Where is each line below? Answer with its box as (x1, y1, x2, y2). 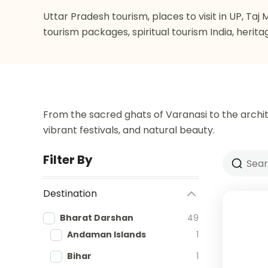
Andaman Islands (67, 229, 146, 240)
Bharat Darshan (60, 212, 133, 224)
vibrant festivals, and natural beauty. (43, 123, 215, 137)
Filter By (43, 151, 93, 168)
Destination (43, 187, 97, 200)
